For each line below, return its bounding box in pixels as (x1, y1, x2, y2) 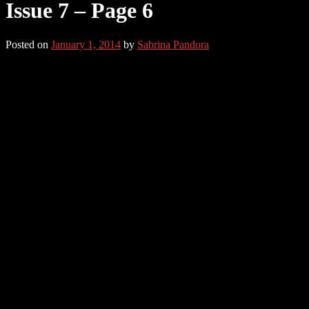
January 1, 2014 (51, 38, 121, 50)
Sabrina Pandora (137, 38, 209, 50)
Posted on (6, 38, 51, 50)
